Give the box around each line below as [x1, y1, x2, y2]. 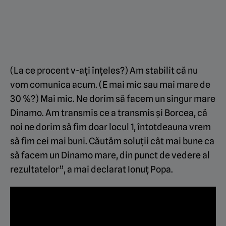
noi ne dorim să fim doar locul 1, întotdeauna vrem [10, 122, 211, 133]
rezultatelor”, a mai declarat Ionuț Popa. [10, 164, 173, 175]
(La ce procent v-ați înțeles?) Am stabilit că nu [10, 65, 198, 76]
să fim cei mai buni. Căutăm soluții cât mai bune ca [10, 136, 214, 147]
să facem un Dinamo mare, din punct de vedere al [10, 150, 210, 161]
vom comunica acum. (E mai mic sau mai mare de [10, 79, 210, 90]
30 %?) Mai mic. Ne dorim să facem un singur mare [10, 93, 215, 104]
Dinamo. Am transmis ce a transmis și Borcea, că [10, 107, 207, 119]
